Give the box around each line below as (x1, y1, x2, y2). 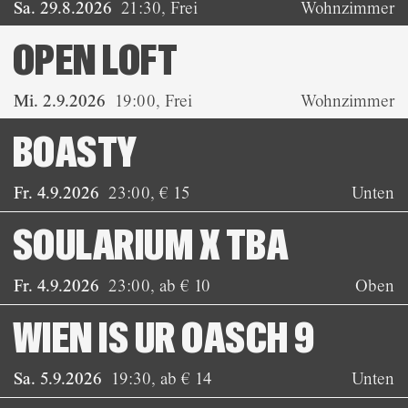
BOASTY (12, 132, 138, 176)
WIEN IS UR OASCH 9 (12, 318, 315, 362)
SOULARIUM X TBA (12, 225, 289, 269)
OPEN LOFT (12, 39, 178, 83)
